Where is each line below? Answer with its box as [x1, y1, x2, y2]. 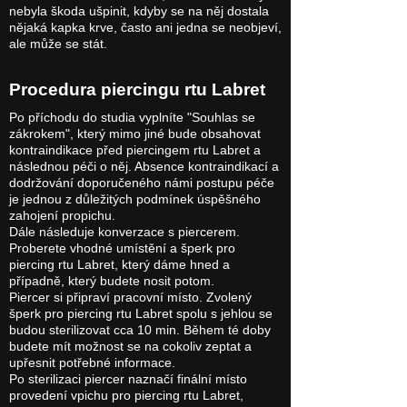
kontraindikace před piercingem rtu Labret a [9, 144, 261, 157]
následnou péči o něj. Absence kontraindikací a [9, 160, 279, 174]
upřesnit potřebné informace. [9, 356, 175, 370]
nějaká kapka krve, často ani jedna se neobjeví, [9, 21, 282, 35]
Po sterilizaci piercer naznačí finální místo [9, 372, 247, 386]
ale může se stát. [9, 37, 107, 51]
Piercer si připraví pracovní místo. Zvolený [9, 291, 252, 304]
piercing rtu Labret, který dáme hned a [9, 258, 230, 272]
